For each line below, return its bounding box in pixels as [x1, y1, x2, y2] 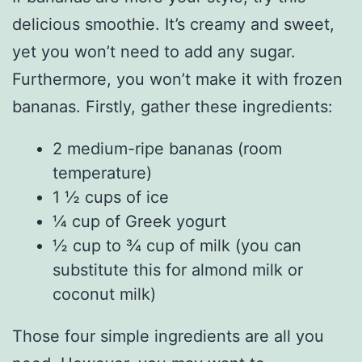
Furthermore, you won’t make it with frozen [12, 69, 343, 90]
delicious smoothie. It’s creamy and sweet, [12, 15, 335, 35]
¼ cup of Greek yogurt [53, 212, 226, 232]
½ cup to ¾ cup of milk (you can [53, 236, 301, 256]
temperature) [53, 163, 152, 183]
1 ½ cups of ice [53, 187, 169, 208]
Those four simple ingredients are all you [12, 326, 324, 347]
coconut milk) [53, 284, 156, 305]
